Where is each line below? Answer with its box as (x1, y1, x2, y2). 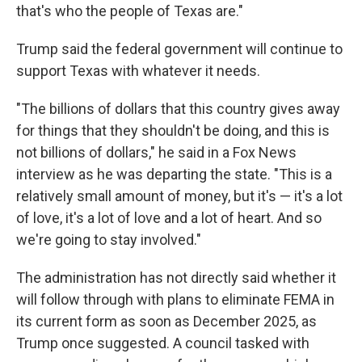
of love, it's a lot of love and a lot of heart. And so (16, 209, 322, 226)
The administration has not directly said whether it (16, 269, 336, 286)
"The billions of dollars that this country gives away (16, 100, 340, 117)
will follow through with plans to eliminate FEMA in (16, 291, 335, 308)
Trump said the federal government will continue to (16, 40, 343, 57)
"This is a (274, 166, 332, 183)
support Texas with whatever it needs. (16, 62, 260, 79)
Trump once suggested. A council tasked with (16, 335, 309, 351)
